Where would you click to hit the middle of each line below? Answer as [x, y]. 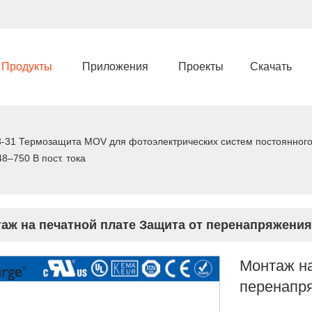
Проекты [201, 66]
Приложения [115, 66]
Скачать [271, 66]
